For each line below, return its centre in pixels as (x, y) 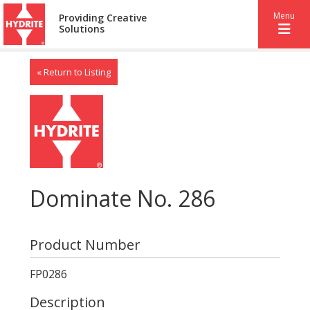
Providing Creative (103, 18)
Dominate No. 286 (122, 198)
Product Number (85, 244)
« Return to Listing (73, 72)
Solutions (82, 29)
